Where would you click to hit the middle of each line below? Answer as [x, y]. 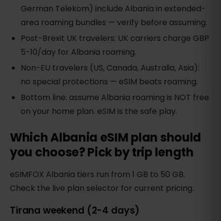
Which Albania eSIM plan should [106, 138]
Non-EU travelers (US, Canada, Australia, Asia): [110, 68]
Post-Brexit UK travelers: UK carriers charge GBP [115, 38]
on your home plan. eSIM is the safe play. [99, 111]
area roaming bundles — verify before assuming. [114, 23]
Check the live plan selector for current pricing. [102, 188]
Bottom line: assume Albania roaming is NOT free [115, 98]
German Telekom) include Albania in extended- [113, 9]
